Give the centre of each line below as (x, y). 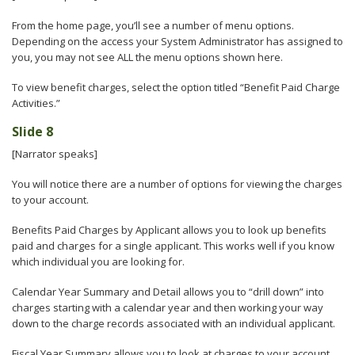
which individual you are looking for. (98, 261)
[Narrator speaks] (55, 154)
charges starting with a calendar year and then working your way (168, 307)
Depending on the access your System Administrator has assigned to (177, 41)
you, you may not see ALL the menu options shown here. (147, 57)
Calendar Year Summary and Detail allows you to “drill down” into (168, 292)
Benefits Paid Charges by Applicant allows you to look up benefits (169, 230)
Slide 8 (32, 132)
